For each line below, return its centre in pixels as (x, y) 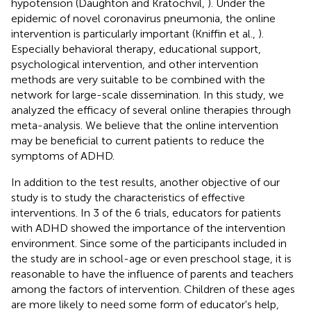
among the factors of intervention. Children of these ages (153, 289)
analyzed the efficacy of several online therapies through (151, 110)
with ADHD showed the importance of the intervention (148, 228)
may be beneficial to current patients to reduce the (138, 140)
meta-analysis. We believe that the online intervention (145, 125)
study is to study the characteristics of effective (128, 197)
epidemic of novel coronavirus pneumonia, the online (143, 18)
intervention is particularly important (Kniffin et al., (135, 33)
